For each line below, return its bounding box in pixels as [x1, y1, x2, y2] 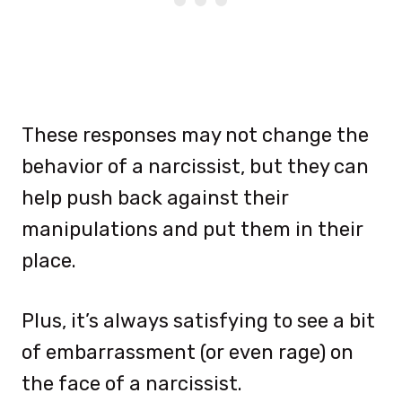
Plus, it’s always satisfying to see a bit [22, 308, 375, 333]
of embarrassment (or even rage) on [22, 339, 354, 364]
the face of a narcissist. [22, 371, 242, 396]
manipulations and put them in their [22, 216, 363, 241]
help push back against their [22, 185, 289, 210]
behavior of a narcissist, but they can [22, 153, 369, 179]
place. [22, 248, 76, 273]
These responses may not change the [22, 122, 369, 147]
